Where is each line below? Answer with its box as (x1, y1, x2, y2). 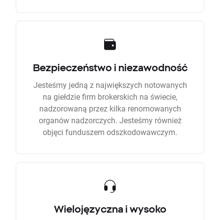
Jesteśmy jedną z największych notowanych (33, 80, 187, 90)
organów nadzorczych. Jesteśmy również (38, 115, 182, 126)
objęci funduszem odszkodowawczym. (43, 127, 177, 137)
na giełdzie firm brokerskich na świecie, (43, 91, 177, 102)
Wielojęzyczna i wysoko (54, 203, 166, 215)
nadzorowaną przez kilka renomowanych (39, 103, 181, 114)
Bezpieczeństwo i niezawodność (32, 62, 188, 74)
